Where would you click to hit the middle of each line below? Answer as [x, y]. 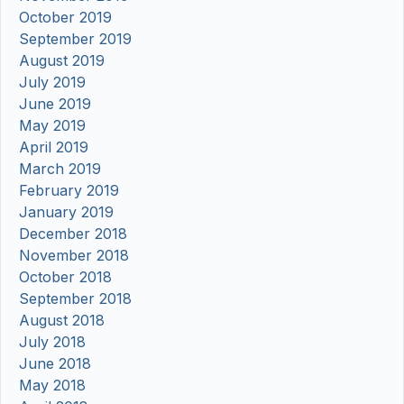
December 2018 [73, 234]
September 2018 [75, 299]
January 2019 [66, 212]
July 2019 [52, 83]
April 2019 [54, 147]
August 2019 [62, 61]
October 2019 [65, 18]
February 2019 [69, 191]
